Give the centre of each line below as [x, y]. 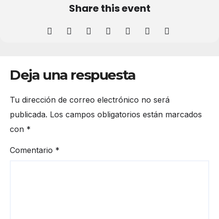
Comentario [33, 150]
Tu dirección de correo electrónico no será [90, 100]
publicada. [29, 115]
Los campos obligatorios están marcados [126, 115]
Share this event [109, 9]
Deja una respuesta [73, 75]
